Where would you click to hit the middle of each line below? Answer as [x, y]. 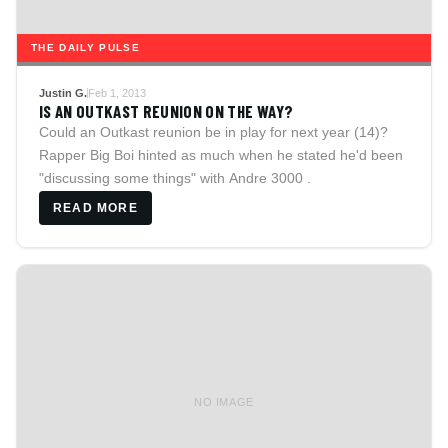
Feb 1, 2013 [117, 92]
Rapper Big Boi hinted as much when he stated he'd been [221, 154]
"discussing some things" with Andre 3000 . [175, 177]
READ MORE [95, 207]
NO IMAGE [224, 402]
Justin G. [63, 92]
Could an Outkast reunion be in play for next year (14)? [213, 131]
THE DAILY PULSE [85, 47]
